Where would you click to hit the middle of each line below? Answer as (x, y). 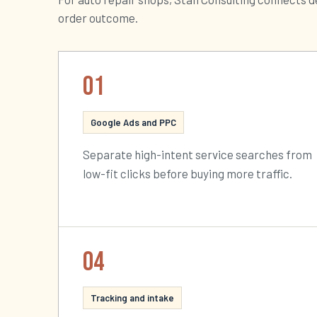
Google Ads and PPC (133, 123)
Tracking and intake (132, 298)
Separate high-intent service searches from (197, 155)
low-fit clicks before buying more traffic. (188, 174)
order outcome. (98, 18)
